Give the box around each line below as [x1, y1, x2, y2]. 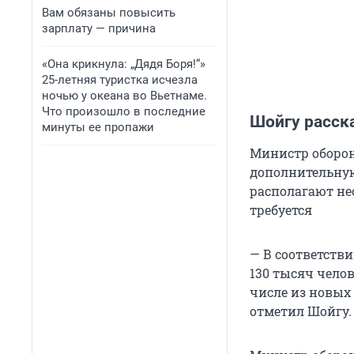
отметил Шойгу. [250, 303, 352, 320]
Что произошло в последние [42, 104, 205, 119]
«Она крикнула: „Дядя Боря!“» [42, 57, 205, 71]
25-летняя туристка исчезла [42, 73, 198, 87]
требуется [250, 201, 312, 219]
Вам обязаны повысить [42, 6, 175, 20]
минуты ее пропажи [42, 120, 154, 134]
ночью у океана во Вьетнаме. [42, 88, 207, 103]
